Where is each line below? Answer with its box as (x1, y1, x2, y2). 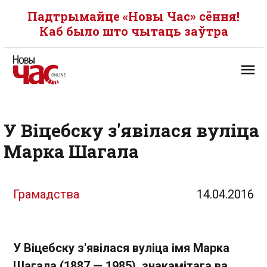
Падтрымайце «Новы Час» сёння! (27, 8, 240, 24)
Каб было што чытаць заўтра (39, 23, 228, 39)
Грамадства (13, 187, 79, 201)
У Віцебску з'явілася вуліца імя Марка (13, 241, 229, 255)
